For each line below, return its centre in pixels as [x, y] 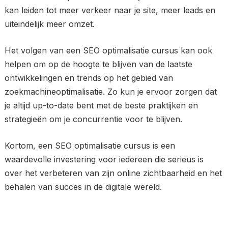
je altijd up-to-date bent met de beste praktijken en [101, 105]
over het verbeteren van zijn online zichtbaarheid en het [113, 173]
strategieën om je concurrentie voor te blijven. [93, 119]
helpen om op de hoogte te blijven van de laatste [98, 64]
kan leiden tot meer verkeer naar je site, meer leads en [110, 10]
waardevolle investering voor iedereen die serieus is [104, 159]
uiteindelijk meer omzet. [49, 24]
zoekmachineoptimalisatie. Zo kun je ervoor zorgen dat [110, 92]
